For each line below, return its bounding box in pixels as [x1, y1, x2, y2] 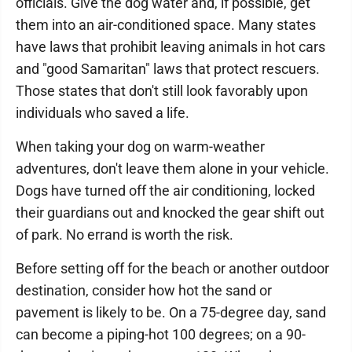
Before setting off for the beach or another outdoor [16, 260, 329, 277]
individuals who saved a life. [16, 104, 189, 121]
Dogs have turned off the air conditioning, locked [16, 182, 315, 199]
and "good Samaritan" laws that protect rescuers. [16, 60, 320, 77]
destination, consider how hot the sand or [16, 282, 272, 299]
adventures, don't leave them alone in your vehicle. [16, 160, 329, 177]
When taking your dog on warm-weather [16, 138, 265, 155]
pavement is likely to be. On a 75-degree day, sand [16, 304, 326, 321]
